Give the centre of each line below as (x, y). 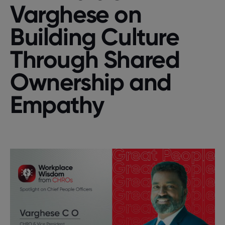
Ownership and (91, 82)
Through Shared (95, 59)
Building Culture (95, 37)
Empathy (57, 104)
